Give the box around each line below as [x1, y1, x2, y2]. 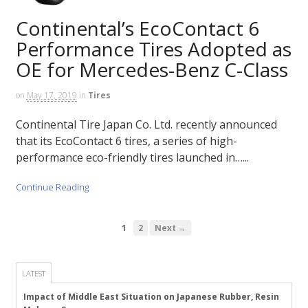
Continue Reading [15, 180, 89, 193]
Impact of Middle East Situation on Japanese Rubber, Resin [23, 290, 279, 302]
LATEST [21, 267, 45, 278]
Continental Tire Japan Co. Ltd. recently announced [15, 117, 277, 133]
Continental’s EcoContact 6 [15, 14, 259, 41]
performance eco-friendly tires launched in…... [15, 150, 249, 166]
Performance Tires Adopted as [15, 35, 291, 62]
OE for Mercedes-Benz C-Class [15, 56, 288, 82]
